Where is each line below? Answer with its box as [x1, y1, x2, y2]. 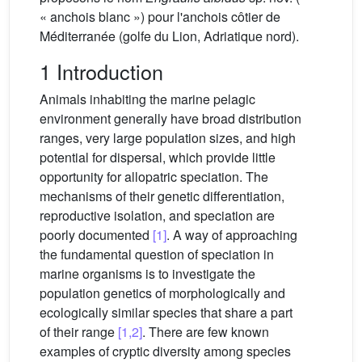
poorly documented [40, 225, 153, 244]
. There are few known [142, 322, 269, 341]
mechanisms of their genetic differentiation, [40, 186, 284, 205]
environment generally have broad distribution [40, 108, 301, 128]
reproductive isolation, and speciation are [40, 205, 275, 225]
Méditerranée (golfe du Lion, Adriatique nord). [40, 26, 299, 45]
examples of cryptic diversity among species [40, 341, 291, 360]
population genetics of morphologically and [40, 283, 285, 302]
